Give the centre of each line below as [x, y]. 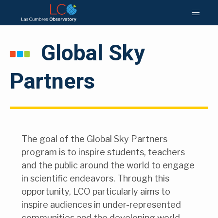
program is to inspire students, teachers [103, 152]
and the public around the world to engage [108, 165]
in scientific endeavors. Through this [95, 178]
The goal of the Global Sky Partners [94, 139]
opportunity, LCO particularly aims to [96, 191]
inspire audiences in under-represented [101, 204]
